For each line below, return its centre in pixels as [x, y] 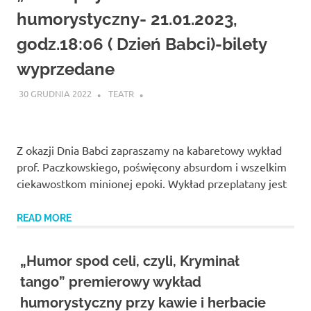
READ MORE [44, 218]
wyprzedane [66, 69]
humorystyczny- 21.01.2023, [127, 19]
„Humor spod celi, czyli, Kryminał [129, 261]
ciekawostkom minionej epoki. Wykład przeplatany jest [152, 183]
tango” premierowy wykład [110, 281]
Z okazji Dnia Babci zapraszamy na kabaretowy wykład [149, 150]
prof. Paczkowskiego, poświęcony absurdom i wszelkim [152, 166]
